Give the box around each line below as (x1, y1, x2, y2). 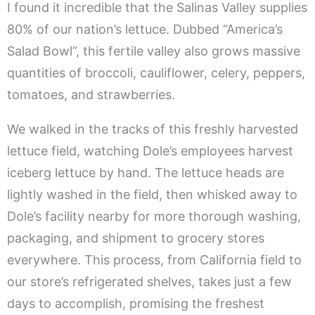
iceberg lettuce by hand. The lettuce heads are (7, 165, 284, 181)
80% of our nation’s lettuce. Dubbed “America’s (7, 22, 283, 37)
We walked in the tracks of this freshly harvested (7, 122, 298, 137)
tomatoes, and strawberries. (7, 87, 175, 103)
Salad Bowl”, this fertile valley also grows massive (7, 44, 300, 59)
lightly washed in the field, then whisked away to (7, 187, 297, 202)
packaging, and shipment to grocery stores (7, 231, 264, 246)
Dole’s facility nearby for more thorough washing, (7, 209, 301, 224)
